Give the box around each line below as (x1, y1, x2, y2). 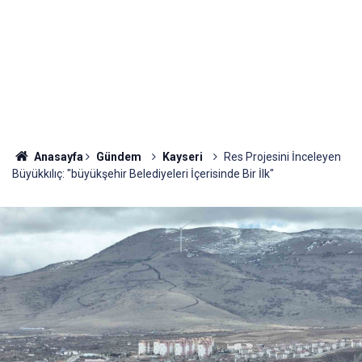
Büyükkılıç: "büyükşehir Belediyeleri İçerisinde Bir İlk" (12, 167, 274, 180)
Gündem (95, 150, 141, 163)
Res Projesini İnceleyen (223, 150, 341, 163)
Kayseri (162, 150, 203, 163)
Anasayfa (31, 150, 83, 163)
